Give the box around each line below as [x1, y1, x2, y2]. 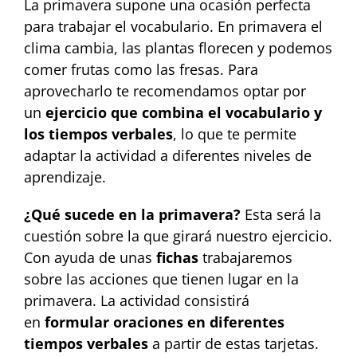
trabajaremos [198, 248, 292, 268]
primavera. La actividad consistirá [24, 291, 249, 311]
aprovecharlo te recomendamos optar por [24, 81, 306, 101]
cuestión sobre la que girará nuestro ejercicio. [24, 226, 332, 246]
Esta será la [245, 205, 321, 225]
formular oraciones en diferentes [45, 312, 284, 332]
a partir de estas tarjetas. [148, 334, 319, 354]
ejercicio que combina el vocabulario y [45, 103, 322, 123]
